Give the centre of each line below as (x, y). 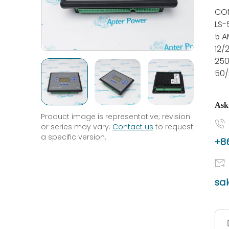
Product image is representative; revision (116, 117)
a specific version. (74, 137)
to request (173, 127)
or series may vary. (77, 127)
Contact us (133, 127)
